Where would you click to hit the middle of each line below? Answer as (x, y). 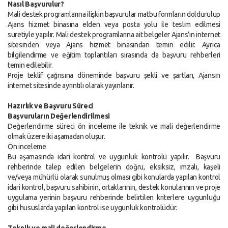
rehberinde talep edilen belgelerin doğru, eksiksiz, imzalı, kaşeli (114, 167)
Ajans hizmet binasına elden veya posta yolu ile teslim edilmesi (114, 24)
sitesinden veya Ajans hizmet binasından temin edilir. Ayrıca (114, 45)
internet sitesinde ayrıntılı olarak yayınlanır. (71, 85)
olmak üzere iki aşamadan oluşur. (56, 136)
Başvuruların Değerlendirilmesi (59, 116)
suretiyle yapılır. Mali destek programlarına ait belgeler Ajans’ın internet (114, 35)
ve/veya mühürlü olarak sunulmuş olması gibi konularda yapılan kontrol (114, 177)
